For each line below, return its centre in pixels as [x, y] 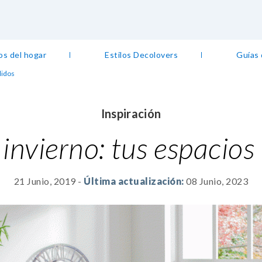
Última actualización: [134, 181]
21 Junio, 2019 [45, 181]
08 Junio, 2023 [217, 181]
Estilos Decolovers [142, 55]
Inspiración [131, 113]
